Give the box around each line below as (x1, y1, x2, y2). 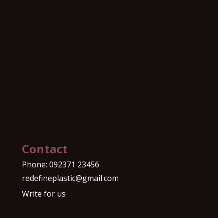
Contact (21, 140, 68, 157)
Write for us (21, 188, 66, 199)
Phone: (21, 159, 49, 170)
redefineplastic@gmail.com (21, 172, 119, 183)
